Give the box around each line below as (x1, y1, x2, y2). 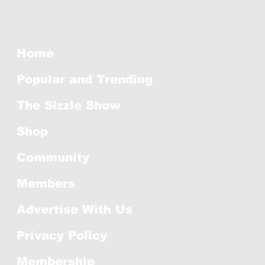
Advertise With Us (17, 203, 132, 216)
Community (17, 151, 89, 164)
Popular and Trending (17, 73, 153, 86)
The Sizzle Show (17, 99, 121, 112)
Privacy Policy (17, 229, 107, 242)
